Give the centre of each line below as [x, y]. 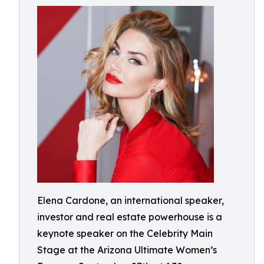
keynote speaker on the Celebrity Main [125, 233]
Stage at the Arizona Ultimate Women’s [127, 250]
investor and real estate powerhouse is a [130, 217]
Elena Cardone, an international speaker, [131, 200]
